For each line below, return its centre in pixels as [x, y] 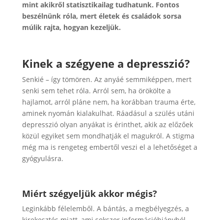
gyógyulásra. [42, 158]
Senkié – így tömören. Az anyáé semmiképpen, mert [107, 79]
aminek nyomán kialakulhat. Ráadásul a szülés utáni [108, 113]
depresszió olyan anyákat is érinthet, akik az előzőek [107, 124]
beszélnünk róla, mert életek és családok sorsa [101, 16]
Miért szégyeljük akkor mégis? [89, 193]
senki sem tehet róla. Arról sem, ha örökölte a [96, 91]
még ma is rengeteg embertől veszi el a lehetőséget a [110, 147]
